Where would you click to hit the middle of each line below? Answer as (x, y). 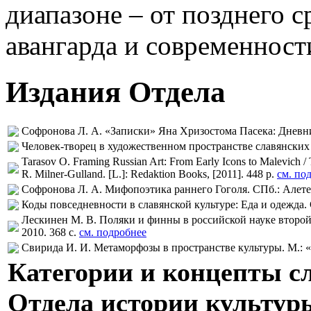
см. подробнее (113, 233)
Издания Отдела (116, 92)
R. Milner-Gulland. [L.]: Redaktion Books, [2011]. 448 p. (149, 174)
